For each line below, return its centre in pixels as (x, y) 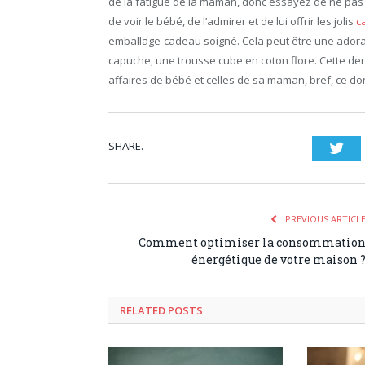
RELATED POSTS (161, 310)
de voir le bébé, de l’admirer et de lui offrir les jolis (232, 21)
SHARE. (126, 145)
